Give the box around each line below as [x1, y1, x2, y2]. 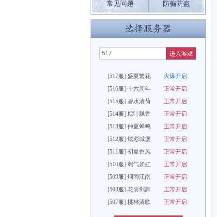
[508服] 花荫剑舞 [108, 186, 152, 193]
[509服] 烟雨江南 [108, 173, 152, 180]
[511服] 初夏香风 [108, 148, 152, 155]
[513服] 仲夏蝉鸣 [108, 123, 152, 130]
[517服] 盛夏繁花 [108, 73, 152, 79]
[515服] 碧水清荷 [108, 98, 152, 105]
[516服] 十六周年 [108, 85, 152, 92]
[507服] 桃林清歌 [108, 199, 152, 205]
